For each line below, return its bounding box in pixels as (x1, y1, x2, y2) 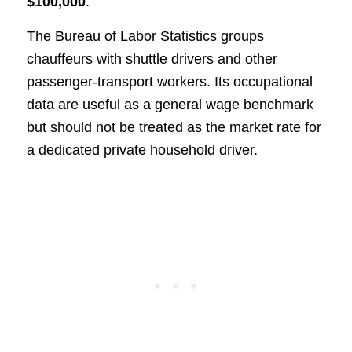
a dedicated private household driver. (26, 142, 258, 159)
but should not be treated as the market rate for (26, 119, 321, 136)
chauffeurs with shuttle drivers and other (26, 51, 277, 68)
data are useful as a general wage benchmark (26, 97, 313, 113)
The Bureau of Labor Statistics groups (26, 28, 264, 45)
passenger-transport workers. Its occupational (26, 74, 313, 90)
